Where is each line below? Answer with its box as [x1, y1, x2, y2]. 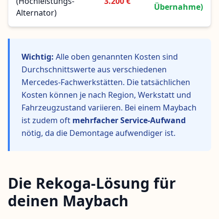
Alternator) [16, 7, 57, 19]
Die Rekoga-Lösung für [8, 173, 176, 194]
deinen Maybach [8, 191, 129, 211]
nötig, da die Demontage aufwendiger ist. [22, 128, 175, 139]
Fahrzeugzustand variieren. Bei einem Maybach [22, 102, 197, 113]
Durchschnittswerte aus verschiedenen [22, 64, 167, 75]
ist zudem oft [22, 115, 72, 126]
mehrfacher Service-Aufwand [72, 115, 186, 126]
